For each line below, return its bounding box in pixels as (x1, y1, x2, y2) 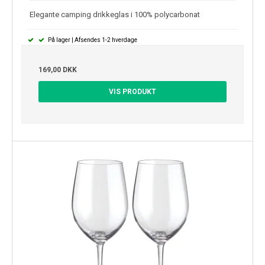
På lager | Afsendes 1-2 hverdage (46, 36, 137, 43)
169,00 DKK (38, 65, 77, 74)
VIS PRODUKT (109, 87, 156, 96)
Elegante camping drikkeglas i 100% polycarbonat (30, 9, 200, 19)
